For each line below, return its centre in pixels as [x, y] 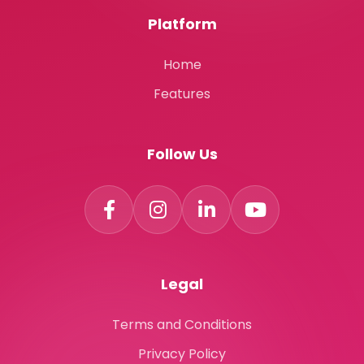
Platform [182, 24]
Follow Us [182, 154]
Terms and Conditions [182, 325]
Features [182, 94]
